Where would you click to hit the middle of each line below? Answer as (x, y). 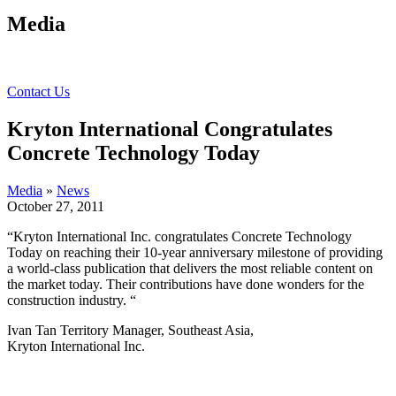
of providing (346, 252)
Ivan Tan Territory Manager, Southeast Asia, (130, 330)
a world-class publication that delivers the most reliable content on (190, 268)
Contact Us (38, 91)
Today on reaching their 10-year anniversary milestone (159, 252)
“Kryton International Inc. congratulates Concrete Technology (179, 236)
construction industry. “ (72, 300)
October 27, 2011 (56, 206)
